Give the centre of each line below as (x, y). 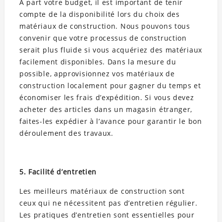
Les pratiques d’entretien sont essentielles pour (107, 215)
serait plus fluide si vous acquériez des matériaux (111, 50)
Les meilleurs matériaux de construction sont (102, 191)
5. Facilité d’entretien (58, 172)
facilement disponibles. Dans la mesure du (98, 62)
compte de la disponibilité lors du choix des (99, 14)
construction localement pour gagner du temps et (110, 86)
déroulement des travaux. (66, 133)
